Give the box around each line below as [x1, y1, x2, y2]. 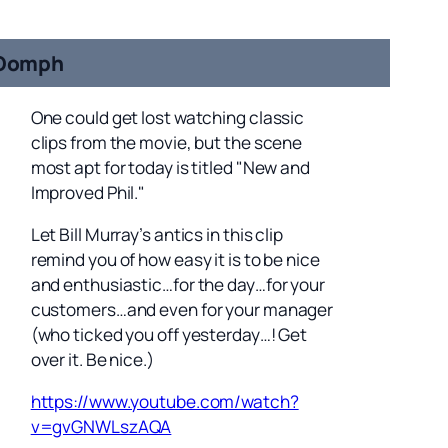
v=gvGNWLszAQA [30, 415, 172, 439]
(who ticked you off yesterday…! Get [30, 322, 308, 346]
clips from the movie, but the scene [30, 130, 303, 154]
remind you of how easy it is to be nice [30, 247, 320, 271]
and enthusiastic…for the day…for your [30, 272, 325, 296]
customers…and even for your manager [30, 297, 334, 321]
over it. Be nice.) [30, 347, 154, 371]
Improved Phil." [30, 180, 146, 204]
